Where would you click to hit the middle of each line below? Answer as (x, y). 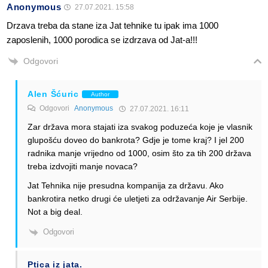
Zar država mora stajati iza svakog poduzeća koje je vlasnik (140, 127)
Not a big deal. (55, 212)
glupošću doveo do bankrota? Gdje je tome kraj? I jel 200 (136, 140)
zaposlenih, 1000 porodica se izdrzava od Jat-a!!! (102, 39)
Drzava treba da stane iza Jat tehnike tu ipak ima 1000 (112, 25)
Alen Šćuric (53, 94)
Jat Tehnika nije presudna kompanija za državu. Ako (126, 186)
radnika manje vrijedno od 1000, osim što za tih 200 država (139, 153)
